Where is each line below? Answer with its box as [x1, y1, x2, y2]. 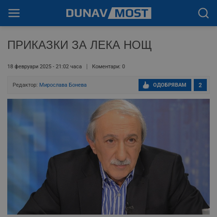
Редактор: [13, 82, 39, 88]
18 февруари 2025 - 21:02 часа [7, 63, 82, 70]
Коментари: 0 [92, 63, 125, 70]
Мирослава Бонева [39, 82, 87, 88]
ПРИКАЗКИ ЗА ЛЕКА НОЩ [7, 38, 152, 51]
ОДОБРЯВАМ [153, 82, 186, 88]
